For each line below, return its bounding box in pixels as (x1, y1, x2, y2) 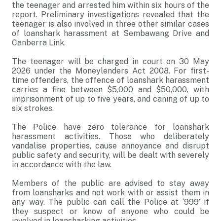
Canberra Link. (12, 38, 68, 47)
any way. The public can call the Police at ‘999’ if (12, 197, 209, 207)
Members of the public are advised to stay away (12, 179, 209, 188)
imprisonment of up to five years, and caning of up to (12, 94, 209, 104)
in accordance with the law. (12, 160, 113, 169)
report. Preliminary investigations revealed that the (12, 10, 209, 19)
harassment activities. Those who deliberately (12, 132, 209, 141)
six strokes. (12, 104, 54, 113)
